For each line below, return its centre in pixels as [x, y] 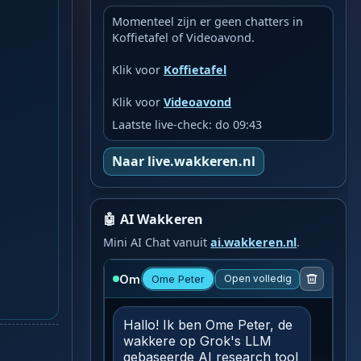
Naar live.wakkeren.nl [184, 162]
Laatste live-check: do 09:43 [187, 124]
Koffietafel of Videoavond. [184, 37]
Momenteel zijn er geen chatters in [208, 21]
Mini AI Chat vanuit [157, 243]
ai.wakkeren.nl [254, 243]
